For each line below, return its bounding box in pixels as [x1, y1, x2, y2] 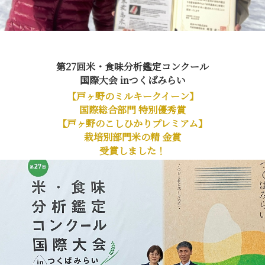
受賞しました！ [99, 143, 166, 157]
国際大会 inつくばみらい [79, 73, 186, 87]
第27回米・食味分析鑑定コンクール [56, 59, 209, 73]
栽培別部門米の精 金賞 [84, 130, 181, 144]
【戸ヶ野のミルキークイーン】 [66, 89, 199, 103]
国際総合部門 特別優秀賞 [79, 102, 186, 117]
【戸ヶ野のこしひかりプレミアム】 [57, 116, 208, 130]
